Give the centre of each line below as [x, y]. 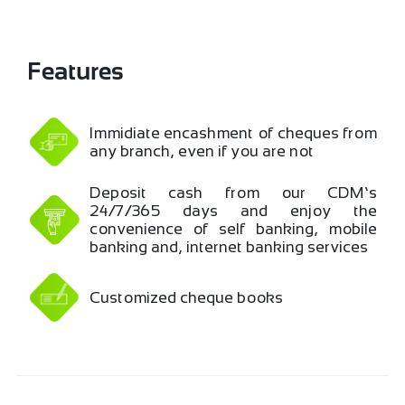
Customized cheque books [187, 297]
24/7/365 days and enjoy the [234, 210]
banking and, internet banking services [229, 246]
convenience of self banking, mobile [234, 228]
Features [75, 73]
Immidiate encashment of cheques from [234, 132]
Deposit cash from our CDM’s [234, 192]
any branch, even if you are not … [207, 151]
